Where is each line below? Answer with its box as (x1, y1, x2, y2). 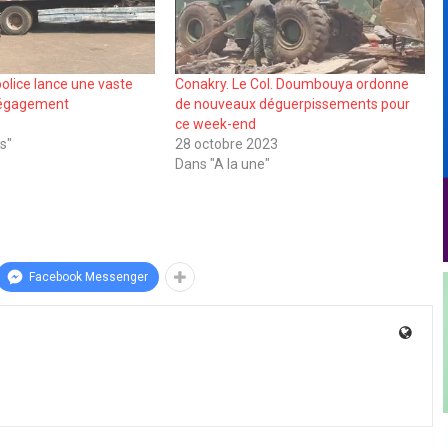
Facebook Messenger (29, 269, 148, 284)
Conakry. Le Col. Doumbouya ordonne (174, 75, 409, 92)
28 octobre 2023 (174, 135, 278, 152)
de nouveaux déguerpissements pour (174, 95, 410, 112)
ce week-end (174, 115, 256, 132)
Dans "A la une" (174, 155, 270, 172)
